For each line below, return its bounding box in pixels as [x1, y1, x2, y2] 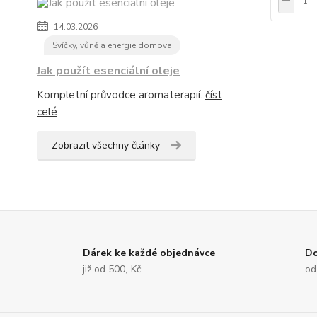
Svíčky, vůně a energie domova [52, 40, 172, 51]
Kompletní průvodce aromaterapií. [37, 88, 205, 102]
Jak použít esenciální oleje [37, 63, 180, 79]
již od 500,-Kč [83, 263, 141, 276]
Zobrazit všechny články [52, 139, 160, 152]
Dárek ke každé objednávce [83, 246, 215, 260]
